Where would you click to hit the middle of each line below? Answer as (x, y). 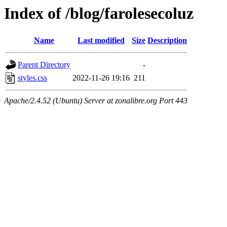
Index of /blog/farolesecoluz (99, 13)
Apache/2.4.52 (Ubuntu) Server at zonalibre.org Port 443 (96, 101)
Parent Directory (44, 65)
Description (167, 41)
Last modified (101, 41)
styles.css (32, 78)
